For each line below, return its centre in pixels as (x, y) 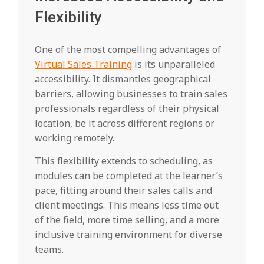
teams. (49, 250)
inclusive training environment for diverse (128, 235)
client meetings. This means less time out (127, 205)
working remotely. (76, 138)
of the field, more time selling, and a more (127, 220)
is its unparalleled (174, 65)
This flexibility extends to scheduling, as (124, 161)
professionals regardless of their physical (127, 109)
